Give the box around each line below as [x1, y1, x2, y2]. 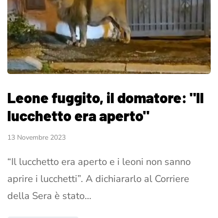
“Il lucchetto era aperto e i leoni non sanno [7, 155, 191, 169]
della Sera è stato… [7, 189, 91, 203]
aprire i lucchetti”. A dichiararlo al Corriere [7, 172, 189, 186]
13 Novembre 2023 [7, 133, 66, 143]
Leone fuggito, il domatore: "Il [7, 89, 204, 107]
